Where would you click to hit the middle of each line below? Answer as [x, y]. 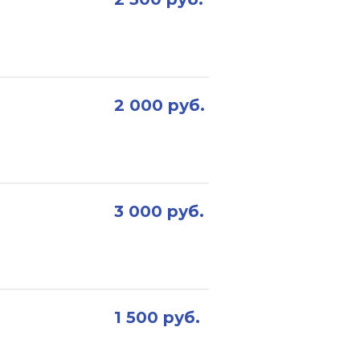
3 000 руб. [159, 211]
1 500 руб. [157, 317]
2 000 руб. [160, 105]
